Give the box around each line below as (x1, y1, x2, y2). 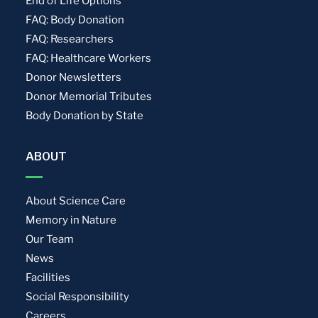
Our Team (26, 232, 75, 246)
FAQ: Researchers (26, 32, 114, 45)
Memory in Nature (26, 213, 117, 226)
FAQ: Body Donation (26, 13, 125, 26)
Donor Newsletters (26, 70, 122, 84)
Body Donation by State (26, 109, 144, 122)
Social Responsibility (26, 290, 130, 303)
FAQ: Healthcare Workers (26, 51, 152, 65)
